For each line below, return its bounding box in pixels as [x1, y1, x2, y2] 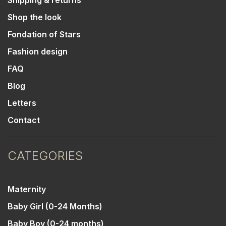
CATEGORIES [8, 148, 83, 163]
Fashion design [8, 46, 68, 57]
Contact [8, 115, 40, 126]
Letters [8, 98, 36, 108]
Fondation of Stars [8, 29, 81, 40]
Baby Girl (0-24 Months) [8, 201, 102, 212]
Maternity [8, 184, 46, 195]
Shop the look [8, 12, 62, 23]
